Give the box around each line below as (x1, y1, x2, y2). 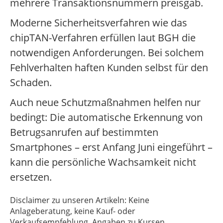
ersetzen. (10, 170, 52, 184)
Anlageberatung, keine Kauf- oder (10, 206, 135, 217)
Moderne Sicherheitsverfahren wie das (10, 16, 187, 30)
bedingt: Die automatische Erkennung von (10, 111, 203, 124)
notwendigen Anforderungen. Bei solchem (10, 46, 204, 60)
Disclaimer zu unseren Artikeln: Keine (10, 195, 149, 206)
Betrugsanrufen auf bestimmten (10, 125, 158, 139)
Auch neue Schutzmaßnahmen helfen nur (10, 96, 201, 110)
